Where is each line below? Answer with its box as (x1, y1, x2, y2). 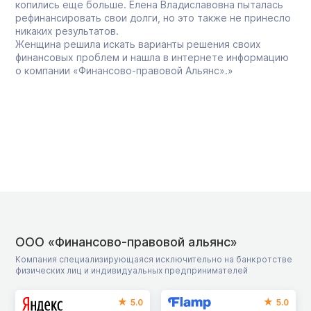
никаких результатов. (15, 24, 119, 37)
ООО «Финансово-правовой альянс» (15, 234, 237, 249)
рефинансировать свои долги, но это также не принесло (15, 11, 291, 24)
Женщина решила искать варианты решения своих (15, 37, 261, 50)
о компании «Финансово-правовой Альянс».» (15, 64, 233, 76)
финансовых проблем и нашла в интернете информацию (15, 51, 289, 63)
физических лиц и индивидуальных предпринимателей (15, 264, 248, 276)
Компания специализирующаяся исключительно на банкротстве (15, 253, 292, 264)
